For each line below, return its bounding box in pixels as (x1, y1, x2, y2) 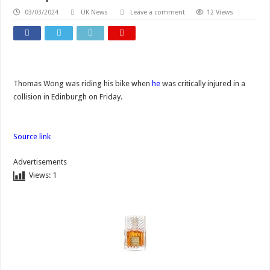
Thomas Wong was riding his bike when (13, 78, 152, 88)
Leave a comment (130, 8, 185, 16)
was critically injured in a (160, 78, 246, 88)
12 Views (207, 8, 234, 16)
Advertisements (13, 157, 67, 166)
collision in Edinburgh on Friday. (13, 92, 123, 101)
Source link (13, 131, 51, 141)
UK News (80, 8, 108, 16)
